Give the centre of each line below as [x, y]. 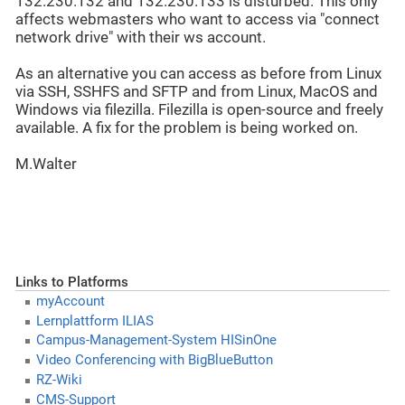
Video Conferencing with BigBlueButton [154, 360]
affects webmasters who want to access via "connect [198, 20]
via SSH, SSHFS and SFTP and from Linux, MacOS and [197, 92]
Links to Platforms [72, 282]
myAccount [70, 301]
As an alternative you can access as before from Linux [198, 74]
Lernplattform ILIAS [94, 320]
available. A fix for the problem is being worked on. [187, 128]
